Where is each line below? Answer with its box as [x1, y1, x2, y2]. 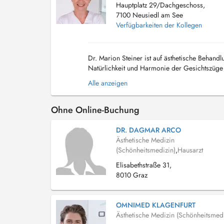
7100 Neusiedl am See [116, 10, 183, 20]
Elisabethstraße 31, [116, 160, 171, 170]
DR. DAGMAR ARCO [116, 125, 181, 135]
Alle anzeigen [88, 78, 127, 88]
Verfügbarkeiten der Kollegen [116, 20, 202, 30]
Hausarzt [177, 145, 203, 155]
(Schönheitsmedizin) [116, 145, 175, 155]
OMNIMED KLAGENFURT [116, 200, 195, 210]
